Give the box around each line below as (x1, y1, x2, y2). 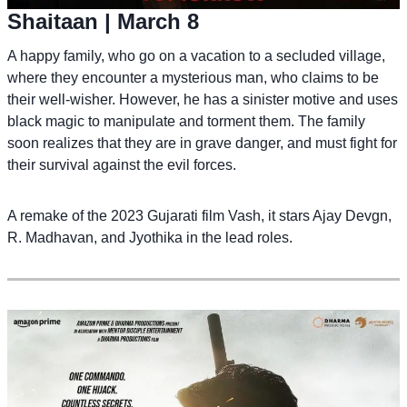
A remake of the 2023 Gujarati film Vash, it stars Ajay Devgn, (7, 208, 392, 224)
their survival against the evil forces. (7, 157, 236, 174)
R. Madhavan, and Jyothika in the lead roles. (7, 230, 293, 246)
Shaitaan (7, 9, 98, 35)
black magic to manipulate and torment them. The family (7, 114, 365, 130)
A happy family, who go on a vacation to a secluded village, (7, 48, 385, 65)
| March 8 (98, 9, 199, 35)
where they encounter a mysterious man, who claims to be (7, 70, 379, 86)
